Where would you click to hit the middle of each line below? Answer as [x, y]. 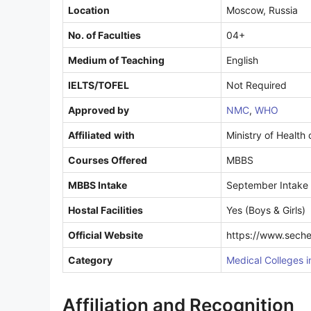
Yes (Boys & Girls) [266, 210]
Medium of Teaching [116, 60]
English [242, 60]
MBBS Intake [98, 185]
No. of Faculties [104, 35]
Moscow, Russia [262, 10]
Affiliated [90, 135]
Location [89, 10]
